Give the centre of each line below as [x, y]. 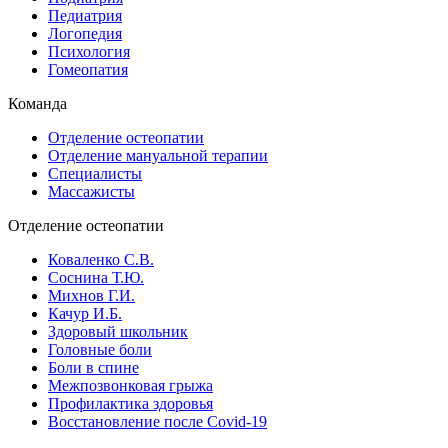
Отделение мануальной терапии [158, 155]
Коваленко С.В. [101, 259]
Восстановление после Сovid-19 [157, 421]
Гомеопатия [88, 69]
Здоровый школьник [118, 331]
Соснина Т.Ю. [96, 277]
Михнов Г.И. [91, 295]
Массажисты [91, 191]
